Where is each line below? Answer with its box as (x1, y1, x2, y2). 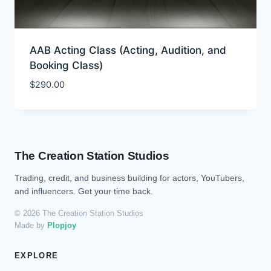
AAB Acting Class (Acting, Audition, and (29, 44, 226, 57)
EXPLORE (15, 251, 59, 260)
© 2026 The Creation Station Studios (15, 209, 143, 218)
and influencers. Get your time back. (15, 186, 153, 196)
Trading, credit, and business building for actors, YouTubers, (15, 173, 244, 183)
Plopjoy (47, 221, 76, 230)
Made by (15, 221, 47, 230)
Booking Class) (29, 59, 103, 72)
